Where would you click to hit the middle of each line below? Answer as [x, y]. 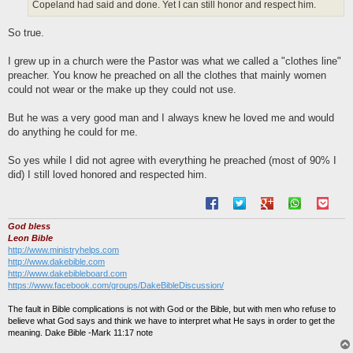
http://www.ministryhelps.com [63, 250]
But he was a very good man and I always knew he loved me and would [171, 118]
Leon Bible [30, 238]
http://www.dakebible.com [56, 262]
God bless [29, 227]
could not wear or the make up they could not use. [122, 90]
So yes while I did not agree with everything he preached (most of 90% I [172, 161]
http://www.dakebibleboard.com [67, 274]
